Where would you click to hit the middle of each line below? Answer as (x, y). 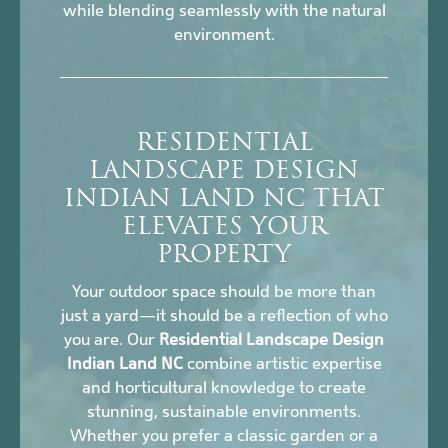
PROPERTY (224, 256)
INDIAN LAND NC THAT (224, 200)
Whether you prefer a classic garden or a (224, 436)
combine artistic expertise (282, 364)
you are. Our (111, 340)
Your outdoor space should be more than (224, 292)
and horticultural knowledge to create (224, 388)
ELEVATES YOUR (224, 228)
